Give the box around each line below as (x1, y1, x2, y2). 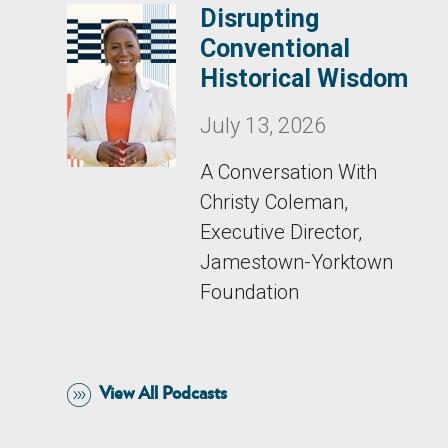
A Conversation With (200, 160, 378, 184)
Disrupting (200, 4, 320, 33)
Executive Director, (200, 220, 363, 244)
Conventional (200, 34, 351, 63)
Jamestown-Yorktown (200, 250, 394, 274)
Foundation (200, 280, 300, 304)
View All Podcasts (99, 385, 228, 403)
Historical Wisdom (200, 64, 409, 93)
